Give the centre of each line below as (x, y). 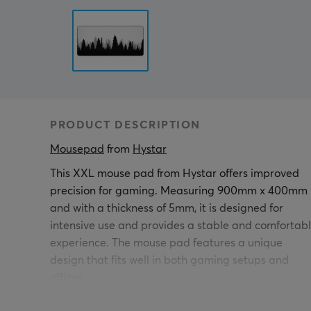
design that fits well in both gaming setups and (169, 260)
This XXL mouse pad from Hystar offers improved (175, 174)
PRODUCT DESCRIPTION (125, 125)
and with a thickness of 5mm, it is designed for (167, 208)
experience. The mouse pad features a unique (166, 243)
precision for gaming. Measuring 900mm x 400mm (179, 191)
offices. (68, 278)
